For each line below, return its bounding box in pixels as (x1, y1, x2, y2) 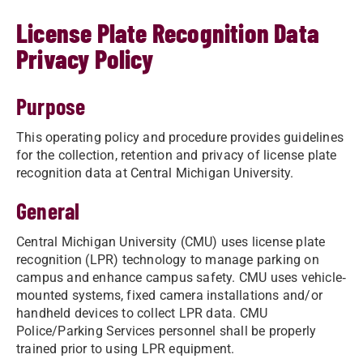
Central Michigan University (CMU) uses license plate (16, 234, 326, 250)
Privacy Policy (16, 43, 158, 74)
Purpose (16, 92, 86, 120)
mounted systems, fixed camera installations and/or (16, 288, 323, 303)
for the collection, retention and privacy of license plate (16, 147, 337, 163)
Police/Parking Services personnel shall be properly (16, 323, 317, 339)
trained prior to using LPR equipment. (16, 341, 235, 357)
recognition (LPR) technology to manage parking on (16, 252, 319, 267)
